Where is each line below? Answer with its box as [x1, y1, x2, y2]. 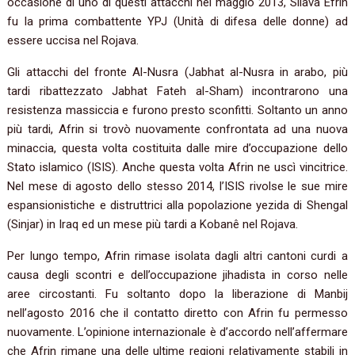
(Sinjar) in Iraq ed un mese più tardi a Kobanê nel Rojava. [7, 217, 299, 232]
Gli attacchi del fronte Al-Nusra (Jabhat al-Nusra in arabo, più [7, 65, 348, 80]
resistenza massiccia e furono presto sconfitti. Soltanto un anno [7, 103, 348, 118]
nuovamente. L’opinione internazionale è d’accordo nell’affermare [7, 325, 348, 340]
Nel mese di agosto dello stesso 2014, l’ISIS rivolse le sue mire [7, 179, 348, 194]
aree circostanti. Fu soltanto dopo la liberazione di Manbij [7, 287, 348, 302]
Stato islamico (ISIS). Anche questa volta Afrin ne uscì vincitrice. [7, 160, 348, 175]
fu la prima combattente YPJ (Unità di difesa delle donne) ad [7, 14, 348, 29]
